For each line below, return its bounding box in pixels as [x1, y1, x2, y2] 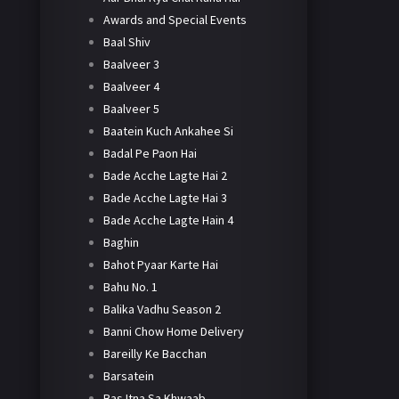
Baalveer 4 [102, 78, 159, 95]
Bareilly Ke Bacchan [102, 346, 207, 362]
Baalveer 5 [102, 101, 159, 118]
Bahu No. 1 [102, 279, 158, 296]
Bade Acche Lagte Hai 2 [102, 167, 227, 184]
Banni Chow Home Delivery [102, 323, 244, 340]
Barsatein [102, 368, 154, 385]
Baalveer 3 [102, 56, 159, 73]
